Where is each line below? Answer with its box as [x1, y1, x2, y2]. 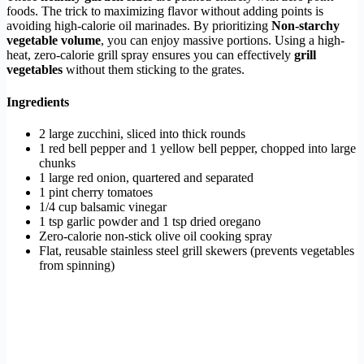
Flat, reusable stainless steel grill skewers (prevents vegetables [39, 243, 354, 258]
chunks [39, 155, 76, 170]
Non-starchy [271, 19, 340, 33]
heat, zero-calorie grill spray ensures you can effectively [6, 48, 294, 63]
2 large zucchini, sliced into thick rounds [39, 126, 245, 141]
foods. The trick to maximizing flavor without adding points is [6, 4, 323, 19]
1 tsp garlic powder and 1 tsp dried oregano [39, 214, 261, 228]
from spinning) [39, 258, 115, 272]
